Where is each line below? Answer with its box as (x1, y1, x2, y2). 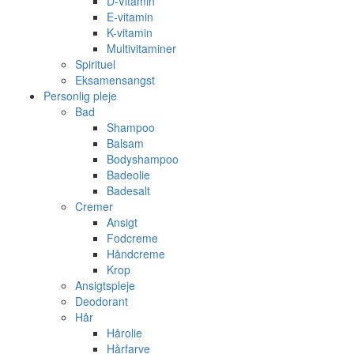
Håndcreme (107, 246, 165, 262)
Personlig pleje (43, 88, 117, 104)
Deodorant (75, 293, 128, 309)
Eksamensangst (75, 72, 155, 88)
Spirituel (75, 56, 115, 72)
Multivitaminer (107, 40, 176, 56)
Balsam (107, 135, 144, 151)
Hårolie (107, 325, 142, 341)
